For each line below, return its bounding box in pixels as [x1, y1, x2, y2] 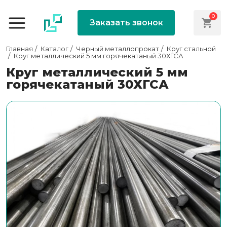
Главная [6, 45, 33, 53]
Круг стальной [167, 45, 216, 53]
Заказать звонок [89, 18, 163, 27]
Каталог [41, 45, 68, 53]
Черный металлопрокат [76, 45, 159, 53]
